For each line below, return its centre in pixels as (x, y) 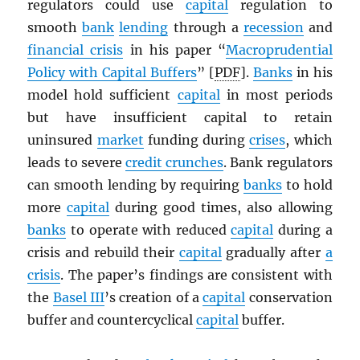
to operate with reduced (149, 230)
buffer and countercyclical (112, 320)
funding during (196, 140)
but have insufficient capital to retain (180, 118)
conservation (289, 298)
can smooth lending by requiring (135, 185)
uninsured (62, 140)
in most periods (276, 95)
